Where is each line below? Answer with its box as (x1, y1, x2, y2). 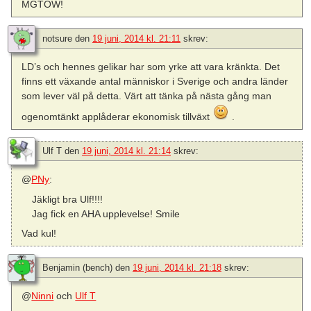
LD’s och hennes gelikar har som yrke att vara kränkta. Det (22, 61, 280, 73)
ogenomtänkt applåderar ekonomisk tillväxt (22, 111, 213, 123)
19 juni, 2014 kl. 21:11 (92, 33, 180, 44)
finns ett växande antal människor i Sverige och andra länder (22, 76, 289, 87)
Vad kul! (22, 227, 57, 239)
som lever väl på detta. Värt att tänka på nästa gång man (22, 90, 272, 102)
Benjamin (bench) (42, 262, 112, 273)
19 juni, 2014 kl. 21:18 (133, 262, 221, 273)
